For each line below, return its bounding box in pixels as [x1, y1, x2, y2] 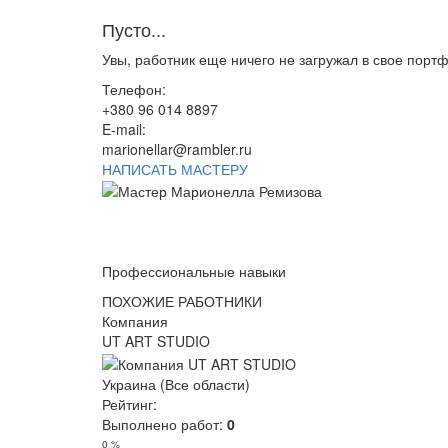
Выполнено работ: [102, 413, 227, 434]
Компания [102, 311, 168, 332]
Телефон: [102, 79, 166, 99]
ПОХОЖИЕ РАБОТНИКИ [102, 291, 262, 312]
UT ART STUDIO [102, 331, 210, 352]
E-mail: [102, 119, 146, 139]
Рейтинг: [102, 393, 157, 414]
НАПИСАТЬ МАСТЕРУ [102, 159, 248, 179]
